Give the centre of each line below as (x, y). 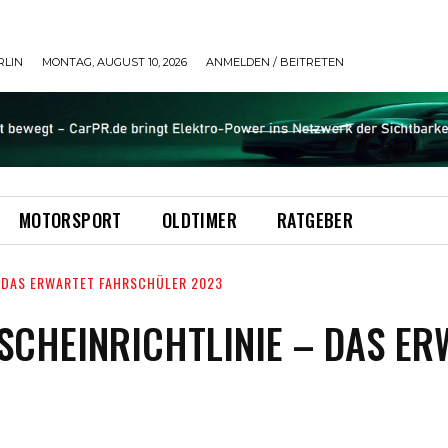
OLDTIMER (199, 220)
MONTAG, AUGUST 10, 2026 (114, 62)
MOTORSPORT (70, 220)
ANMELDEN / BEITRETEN (275, 62)
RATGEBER (315, 220)
